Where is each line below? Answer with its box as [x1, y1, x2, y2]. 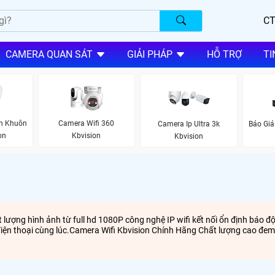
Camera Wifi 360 [58, 119, 115, 128]
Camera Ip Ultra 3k [157, 119, 220, 128]
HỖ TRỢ [206, 48, 242, 61]
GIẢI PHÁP [126, 48, 172, 61]
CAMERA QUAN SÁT [5, 48, 93, 61]
